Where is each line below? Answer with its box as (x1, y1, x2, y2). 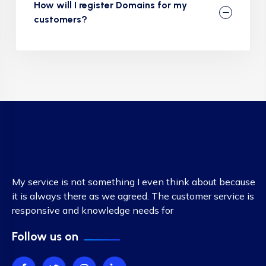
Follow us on (12, 229, 78, 243)
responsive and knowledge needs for (12, 204, 173, 216)
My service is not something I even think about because (12, 176, 255, 188)
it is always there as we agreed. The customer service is (12, 190, 254, 202)
